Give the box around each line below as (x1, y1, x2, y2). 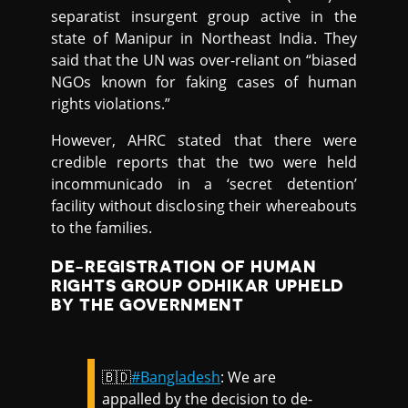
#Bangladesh (131, 367, 221, 388)
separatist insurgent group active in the (51, 5, 357, 26)
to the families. (51, 217, 153, 238)
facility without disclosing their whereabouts (51, 195, 357, 216)
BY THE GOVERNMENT (51, 297, 244, 314)
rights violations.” (51, 93, 171, 114)
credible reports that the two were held (51, 151, 357, 172)
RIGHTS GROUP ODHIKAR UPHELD (51, 278, 344, 295)
